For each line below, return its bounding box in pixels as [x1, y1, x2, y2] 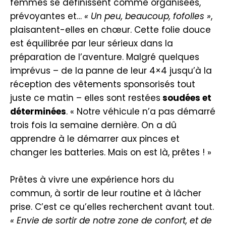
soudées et [160, 92, 211, 104]
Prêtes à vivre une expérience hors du [10, 174, 174, 186]
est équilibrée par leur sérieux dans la [10, 37, 173, 49]
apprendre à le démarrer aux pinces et [10, 133, 180, 145]
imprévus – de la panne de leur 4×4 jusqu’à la [10, 65, 212, 77]
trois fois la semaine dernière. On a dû [10, 119, 177, 131]
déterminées [10, 105, 66, 118]
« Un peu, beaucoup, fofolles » [82, 10, 211, 22]
